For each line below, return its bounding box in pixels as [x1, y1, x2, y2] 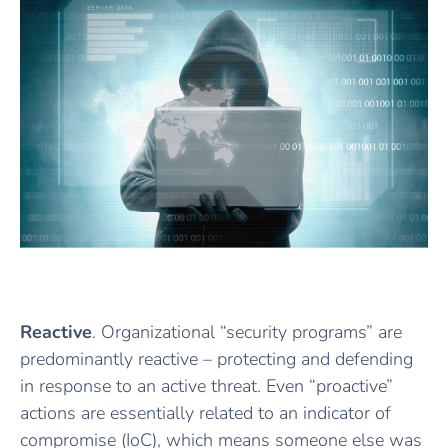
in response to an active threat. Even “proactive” [20, 373, 393, 398]
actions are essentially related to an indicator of [20, 400, 391, 425]
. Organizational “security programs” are [92, 319, 402, 344]
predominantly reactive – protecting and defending [20, 346, 413, 371]
